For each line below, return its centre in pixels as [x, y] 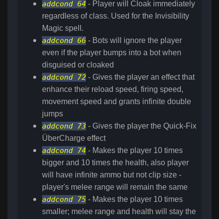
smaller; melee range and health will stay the [119, 212]
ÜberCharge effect [74, 138]
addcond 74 [64, 151]
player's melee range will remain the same [115, 187]
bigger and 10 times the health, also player [115, 163]
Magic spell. [63, 28]
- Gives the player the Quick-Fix [141, 126]
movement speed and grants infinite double [117, 102]
